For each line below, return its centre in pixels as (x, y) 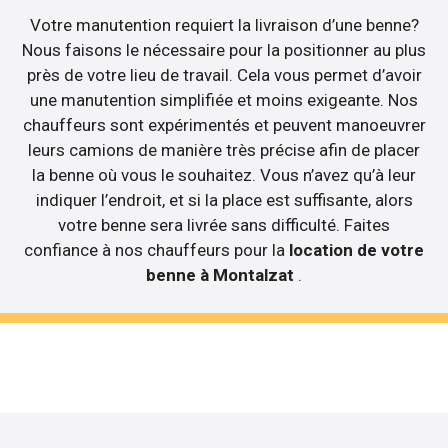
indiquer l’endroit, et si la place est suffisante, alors (224, 200)
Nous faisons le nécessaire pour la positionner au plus (224, 50)
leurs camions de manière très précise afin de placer (224, 150)
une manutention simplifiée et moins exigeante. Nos (224, 100)
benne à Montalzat (222, 275)
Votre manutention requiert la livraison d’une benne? (224, 25)
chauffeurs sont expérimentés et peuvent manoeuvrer (224, 125)
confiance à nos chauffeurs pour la (156, 250)
